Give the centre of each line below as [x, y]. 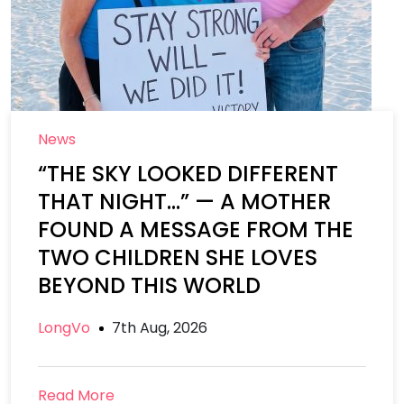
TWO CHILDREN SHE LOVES [178, 257]
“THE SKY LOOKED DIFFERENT [188, 174]
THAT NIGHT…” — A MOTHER [184, 202]
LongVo [64, 328]
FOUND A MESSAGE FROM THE [196, 230]
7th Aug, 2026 [160, 328]
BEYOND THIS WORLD [149, 285]
